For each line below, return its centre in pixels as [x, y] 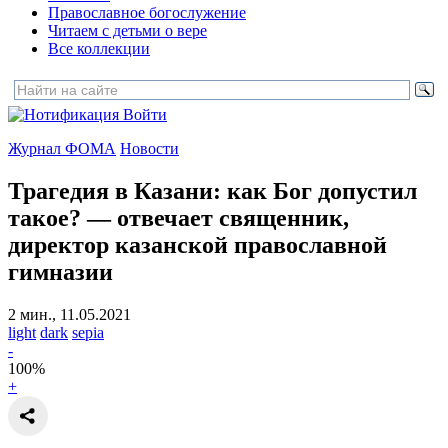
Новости [149, 148]
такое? [44, 217]
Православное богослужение [147, 12]
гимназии [60, 271]
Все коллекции [99, 48]
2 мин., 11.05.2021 [69, 314]
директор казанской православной [197, 244]
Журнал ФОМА [62, 148]
